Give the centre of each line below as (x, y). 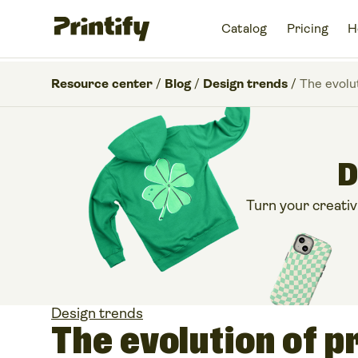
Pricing (308, 28)
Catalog (244, 28)
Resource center (102, 84)
